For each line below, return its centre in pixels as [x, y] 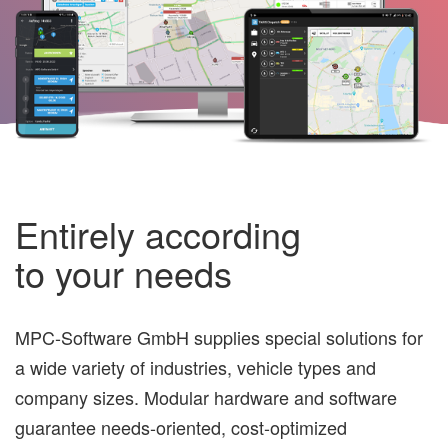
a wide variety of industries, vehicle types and [195, 367]
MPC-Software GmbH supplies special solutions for [219, 337]
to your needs [123, 273]
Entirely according [158, 234]
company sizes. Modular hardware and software [206, 397]
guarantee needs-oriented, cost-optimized [181, 427]
